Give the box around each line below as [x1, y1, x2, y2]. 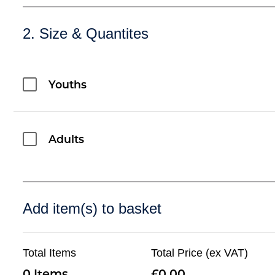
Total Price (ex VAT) [151, 246, 249, 259]
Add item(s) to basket [23, 199, 162, 217]
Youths [48, 80, 87, 91]
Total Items [23, 246, 77, 259]
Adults [48, 134, 85, 145]
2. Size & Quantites [23, 25, 149, 42]
